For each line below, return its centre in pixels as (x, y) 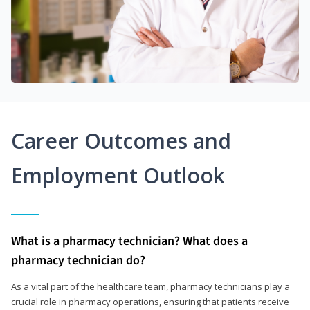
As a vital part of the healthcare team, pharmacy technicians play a (151, 287)
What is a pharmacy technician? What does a (129, 241)
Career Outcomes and (121, 141)
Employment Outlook (118, 176)
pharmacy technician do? (78, 261)
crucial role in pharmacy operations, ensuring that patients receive (150, 302)
